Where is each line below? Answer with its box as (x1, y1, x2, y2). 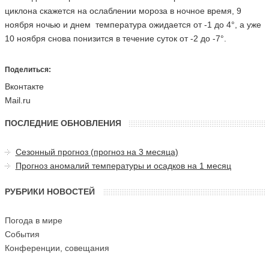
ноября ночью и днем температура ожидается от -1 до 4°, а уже (4, 20, 261, 29)
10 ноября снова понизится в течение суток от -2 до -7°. (4, 34, 229, 43)
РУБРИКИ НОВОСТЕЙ (4, 187, 95, 196)
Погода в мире (4, 216, 62, 225)
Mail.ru (4, 95, 31, 105)
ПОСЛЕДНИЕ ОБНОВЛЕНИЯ (4, 118, 121, 128)
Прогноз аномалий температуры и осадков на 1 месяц (15, 161, 231, 171)
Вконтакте (4, 82, 44, 91)
